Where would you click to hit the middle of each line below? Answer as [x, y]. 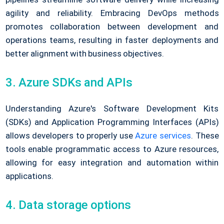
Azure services [163, 136]
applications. [29, 176]
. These [205, 136]
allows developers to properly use [70, 136]
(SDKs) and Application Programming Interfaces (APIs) [112, 122]
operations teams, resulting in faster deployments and [112, 40]
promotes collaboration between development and [112, 27]
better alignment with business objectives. [85, 54]
